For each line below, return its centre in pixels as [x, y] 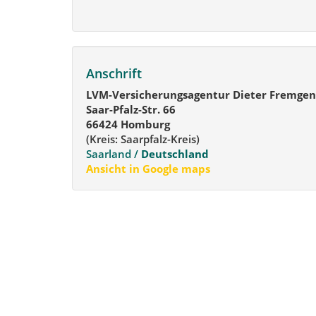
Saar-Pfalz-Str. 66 [131, 110]
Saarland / [112, 154]
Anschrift [114, 73]
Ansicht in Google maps [148, 169]
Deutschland [175, 154]
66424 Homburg [128, 124]
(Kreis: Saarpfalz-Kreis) [143, 139]
